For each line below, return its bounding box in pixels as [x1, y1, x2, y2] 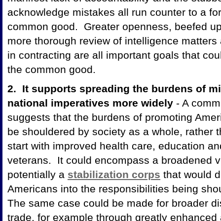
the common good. [7, 63, 96, 75]
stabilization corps [68, 168, 160, 180]
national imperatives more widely [7, 97, 173, 109]
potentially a [7, 168, 68, 180]
